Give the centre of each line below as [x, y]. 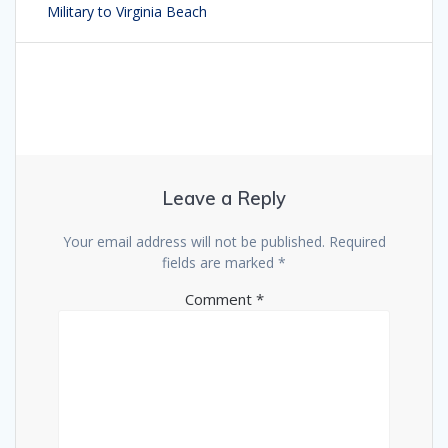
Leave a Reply [224, 198]
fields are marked [220, 262]
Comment [220, 298]
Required [357, 241]
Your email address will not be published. [193, 241]
